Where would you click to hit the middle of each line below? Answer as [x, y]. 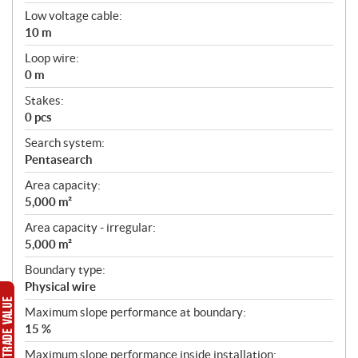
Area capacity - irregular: [90, 227]
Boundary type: [65, 269]
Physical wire [60, 286]
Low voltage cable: [74, 15]
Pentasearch [59, 159]
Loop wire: [52, 58]
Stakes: [44, 100]
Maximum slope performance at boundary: [135, 312]
